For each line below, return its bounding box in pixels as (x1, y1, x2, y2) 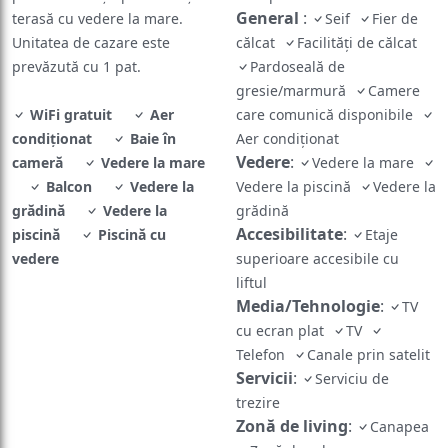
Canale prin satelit (307, 317, 434, 337)
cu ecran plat (236, 293, 332, 313)
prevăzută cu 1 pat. (12, 29, 141, 49)
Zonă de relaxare (250, 413, 367, 433)
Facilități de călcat (297, 5, 421, 25)
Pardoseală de (250, 29, 345, 49)
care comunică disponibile (236, 77, 421, 97)
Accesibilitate (236, 195, 343, 218)
